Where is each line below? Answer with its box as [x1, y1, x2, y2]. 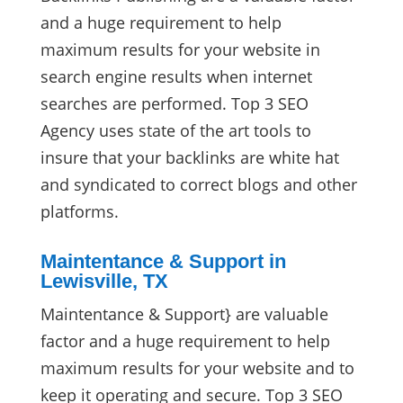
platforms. [40, 200, 119, 222]
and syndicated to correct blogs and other [40, 173, 357, 195]
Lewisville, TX [40, 269, 168, 292]
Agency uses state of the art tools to [40, 119, 311, 141]
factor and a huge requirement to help [40, 329, 330, 352]
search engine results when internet [40, 65, 312, 87]
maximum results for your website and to [40, 356, 354, 379]
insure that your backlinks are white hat [40, 146, 339, 168]
